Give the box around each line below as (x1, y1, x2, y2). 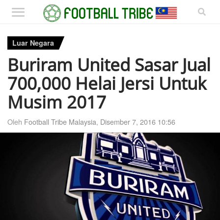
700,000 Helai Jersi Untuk (7, 71, 206, 95)
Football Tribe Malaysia (24, 116, 96, 127)
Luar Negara (12, 38, 54, 48)
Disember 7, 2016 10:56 (100, 116, 175, 127)
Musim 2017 (7, 89, 106, 113)
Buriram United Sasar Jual (7, 52, 211, 76)
